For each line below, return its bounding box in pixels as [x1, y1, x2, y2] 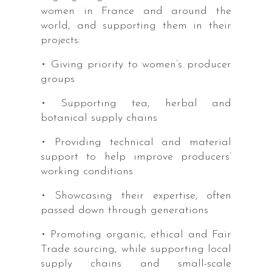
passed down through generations [40, 204, 208, 216]
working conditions [40, 165, 133, 177]
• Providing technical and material [40, 136, 232, 148]
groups [40, 73, 75, 85]
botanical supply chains [40, 112, 157, 124]
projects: [40, 34, 80, 46]
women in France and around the [40, 5, 232, 17]
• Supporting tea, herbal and [40, 97, 232, 109]
